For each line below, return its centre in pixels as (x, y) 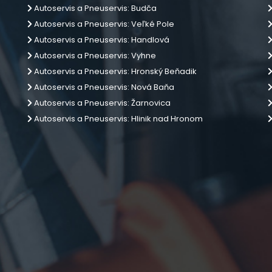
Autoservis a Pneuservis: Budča (94, 8)
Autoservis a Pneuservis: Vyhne (94, 56)
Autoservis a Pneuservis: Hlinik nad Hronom (117, 119)
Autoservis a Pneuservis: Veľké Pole (103, 24)
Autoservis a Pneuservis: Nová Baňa (103, 87)
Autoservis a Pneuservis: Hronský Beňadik (114, 71)
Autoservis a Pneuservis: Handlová (101, 40)
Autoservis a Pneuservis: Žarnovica (101, 103)
